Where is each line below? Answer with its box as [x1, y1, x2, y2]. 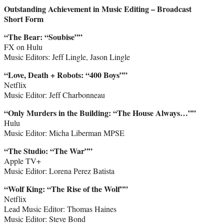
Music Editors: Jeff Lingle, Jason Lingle [4, 51, 130, 62]
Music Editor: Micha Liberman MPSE [4, 127, 124, 138]
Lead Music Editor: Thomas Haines [4, 203, 116, 214]
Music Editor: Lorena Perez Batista [4, 165, 114, 176]
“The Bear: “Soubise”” [4, 30, 82, 42]
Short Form [4, 12, 43, 24]
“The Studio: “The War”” [4, 144, 92, 156]
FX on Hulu [4, 41, 42, 52]
